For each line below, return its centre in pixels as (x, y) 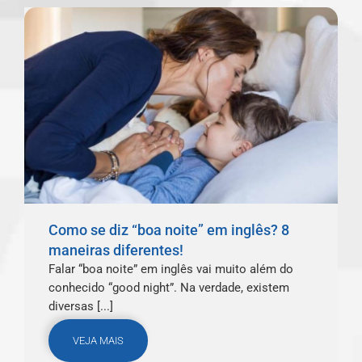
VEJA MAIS (98, 341)
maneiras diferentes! (116, 250)
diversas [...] (81, 306)
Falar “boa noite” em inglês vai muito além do (171, 269)
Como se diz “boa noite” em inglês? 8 (169, 229)
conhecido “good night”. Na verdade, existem (169, 287)
